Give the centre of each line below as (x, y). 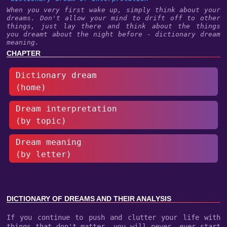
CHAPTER (24, 53)
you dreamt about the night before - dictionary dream (113, 34)
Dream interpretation (66, 109)
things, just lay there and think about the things (113, 26)
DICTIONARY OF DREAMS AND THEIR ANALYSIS (89, 199)
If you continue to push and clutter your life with (113, 217)
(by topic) (41, 121)
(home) (31, 88)
